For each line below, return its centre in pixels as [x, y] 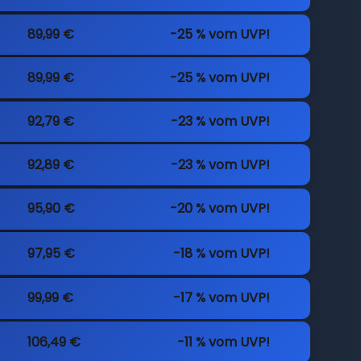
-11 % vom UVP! [224, 342]
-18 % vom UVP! [222, 253]
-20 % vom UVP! [220, 209]
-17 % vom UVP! [222, 298]
